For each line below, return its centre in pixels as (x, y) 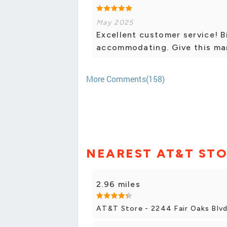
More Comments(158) (125, 79)
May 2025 (115, 23)
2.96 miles (118, 184)
